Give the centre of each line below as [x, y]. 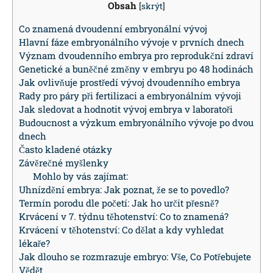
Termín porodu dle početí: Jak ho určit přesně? [119, 203]
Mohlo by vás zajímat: [80, 176]
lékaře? [34, 243]
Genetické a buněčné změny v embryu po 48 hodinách [136, 69]
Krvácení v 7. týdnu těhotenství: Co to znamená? [124, 216]
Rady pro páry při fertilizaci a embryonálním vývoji [130, 95]
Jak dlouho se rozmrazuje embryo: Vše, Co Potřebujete [135, 256]
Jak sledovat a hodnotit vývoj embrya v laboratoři [126, 109]
